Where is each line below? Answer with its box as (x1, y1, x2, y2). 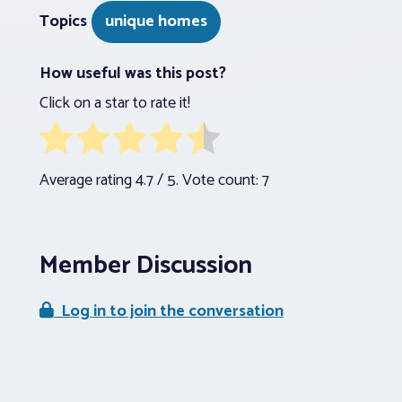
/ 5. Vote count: (153, 166, 262, 194)
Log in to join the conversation (54, 297, 284, 325)
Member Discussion (39, 244, 252, 286)
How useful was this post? (39, 59, 226, 87)
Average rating (39, 166, 135, 194)
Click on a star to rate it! (39, 89, 190, 117)
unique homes (105, 7, 207, 35)
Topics (39, 7, 87, 35)
